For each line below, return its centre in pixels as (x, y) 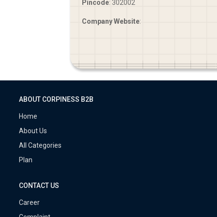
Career (29, 202)
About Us (33, 131)
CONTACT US (39, 185)
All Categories (40, 145)
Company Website (111, 21)
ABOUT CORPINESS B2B (56, 99)
